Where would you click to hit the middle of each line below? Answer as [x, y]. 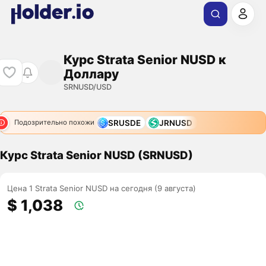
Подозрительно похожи [54, 123]
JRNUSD [176, 123]
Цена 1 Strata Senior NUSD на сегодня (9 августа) [102, 189]
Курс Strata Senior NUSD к [145, 59]
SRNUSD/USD [87, 87]
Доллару [91, 74]
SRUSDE [124, 123]
